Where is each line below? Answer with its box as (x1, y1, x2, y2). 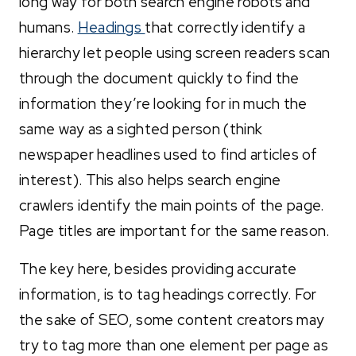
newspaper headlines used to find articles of (19, 144, 318, 164)
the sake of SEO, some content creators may (19, 309, 325, 330)
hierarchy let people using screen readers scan (19, 42, 331, 63)
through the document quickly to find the (19, 68, 300, 88)
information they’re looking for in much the (19, 93, 308, 114)
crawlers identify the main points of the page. (19, 195, 324, 215)
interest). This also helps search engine (19, 169, 281, 190)
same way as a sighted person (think (19, 118, 263, 139)
